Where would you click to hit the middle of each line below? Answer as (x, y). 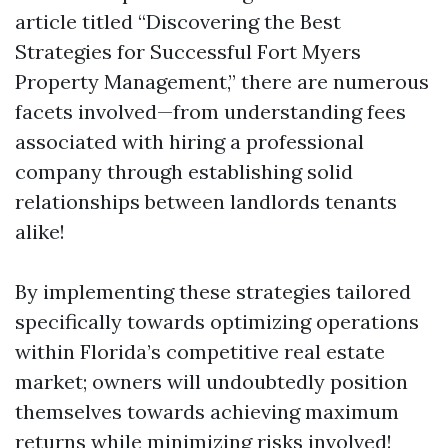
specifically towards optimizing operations (217, 321)
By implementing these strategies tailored (213, 291)
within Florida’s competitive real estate (200, 351)
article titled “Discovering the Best (178, 21)
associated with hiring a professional (189, 141)
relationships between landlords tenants (206, 201)
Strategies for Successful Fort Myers (188, 51)
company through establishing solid (184, 171)
